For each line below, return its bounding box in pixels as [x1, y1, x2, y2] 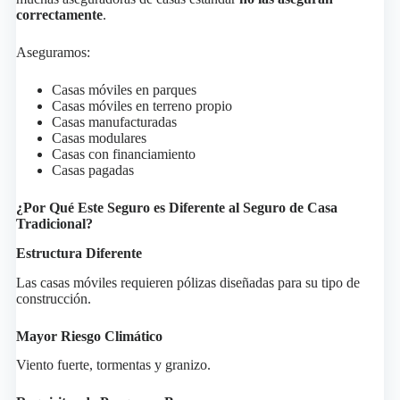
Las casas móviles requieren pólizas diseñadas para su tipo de [15, 274, 360, 290]
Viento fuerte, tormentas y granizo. [15, 357, 211, 373]
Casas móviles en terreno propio [51, 98, 232, 113]
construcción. [15, 290, 91, 306]
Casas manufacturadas [51, 114, 177, 129]
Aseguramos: [15, 45, 90, 60]
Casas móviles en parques [51, 82, 196, 97]
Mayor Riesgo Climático [15, 328, 162, 344]
